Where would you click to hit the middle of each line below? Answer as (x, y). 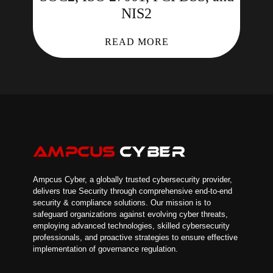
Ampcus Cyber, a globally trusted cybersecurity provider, (133, 180)
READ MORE (136, 42)
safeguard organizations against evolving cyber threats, (130, 214)
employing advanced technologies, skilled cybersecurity (131, 226)
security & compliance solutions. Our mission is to (122, 203)
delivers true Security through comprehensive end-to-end (133, 191)
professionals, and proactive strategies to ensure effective (135, 238)
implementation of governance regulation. (105, 249)
